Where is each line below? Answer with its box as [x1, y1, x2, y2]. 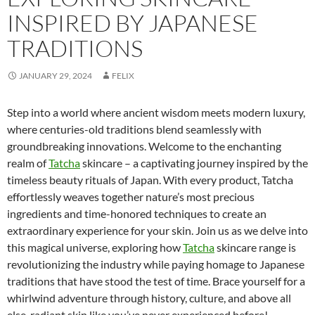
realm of [7, 156, 49, 170]
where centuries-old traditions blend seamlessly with [7, 122, 262, 136]
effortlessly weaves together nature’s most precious [7, 190, 255, 204]
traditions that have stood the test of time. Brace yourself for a [7, 274, 305, 288]
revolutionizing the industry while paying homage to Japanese [7, 257, 304, 271]
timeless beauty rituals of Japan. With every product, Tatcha [7, 173, 293, 187]
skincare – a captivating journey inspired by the [80, 156, 308, 170]
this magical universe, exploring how [7, 240, 183, 255]
